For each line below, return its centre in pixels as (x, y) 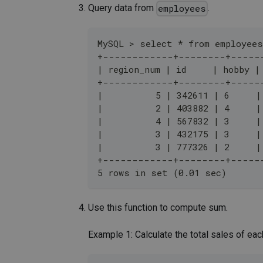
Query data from (122, 8)
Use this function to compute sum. (158, 208)
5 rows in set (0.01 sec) (162, 173)
